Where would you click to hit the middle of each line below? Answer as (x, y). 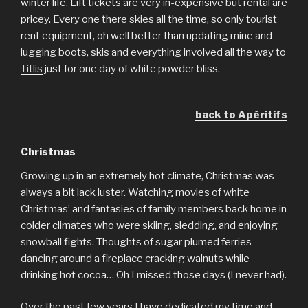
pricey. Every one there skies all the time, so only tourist (149, 19)
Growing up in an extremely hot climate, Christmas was (147, 176)
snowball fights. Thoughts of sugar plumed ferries (136, 242)
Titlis (32, 68)
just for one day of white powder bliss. (131, 68)
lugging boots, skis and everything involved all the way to (153, 52)
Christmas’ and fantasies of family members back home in (154, 209)
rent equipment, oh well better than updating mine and (146, 35)
